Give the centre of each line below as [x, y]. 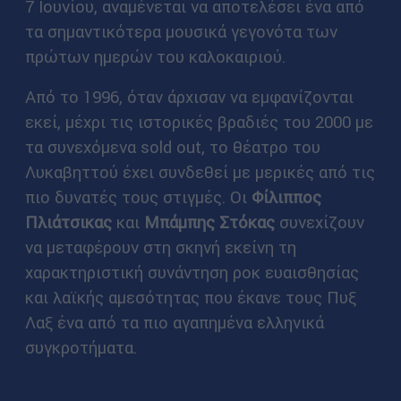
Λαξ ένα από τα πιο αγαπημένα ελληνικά [174, 323]
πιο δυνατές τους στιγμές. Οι [138, 197]
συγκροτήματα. [81, 348]
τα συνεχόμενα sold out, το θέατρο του [172, 147]
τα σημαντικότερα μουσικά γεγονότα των [181, 31]
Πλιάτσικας [68, 222]
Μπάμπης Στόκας [209, 222]
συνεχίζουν [319, 222]
